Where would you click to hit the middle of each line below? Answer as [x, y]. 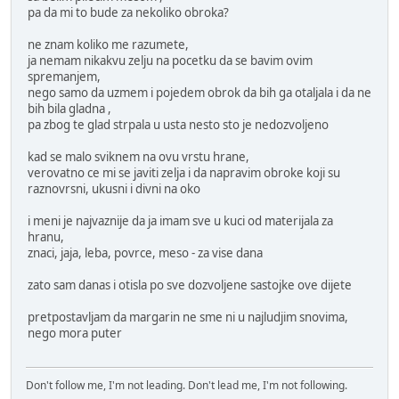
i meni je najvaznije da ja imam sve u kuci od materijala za [180, 220]
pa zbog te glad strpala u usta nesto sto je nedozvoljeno [178, 124]
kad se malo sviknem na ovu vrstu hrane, [138, 156]
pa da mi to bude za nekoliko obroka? [128, 12]
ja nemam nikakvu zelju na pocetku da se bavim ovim [170, 60]
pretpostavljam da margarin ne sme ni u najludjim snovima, [188, 317]
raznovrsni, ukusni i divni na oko [114, 188]
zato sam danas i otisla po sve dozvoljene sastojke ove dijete [190, 285]
